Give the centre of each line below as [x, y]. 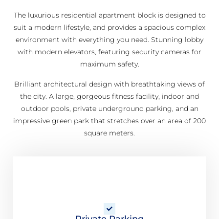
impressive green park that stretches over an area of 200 [109, 120]
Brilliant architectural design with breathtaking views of [109, 84]
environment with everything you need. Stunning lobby [109, 39]
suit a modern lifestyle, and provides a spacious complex [109, 27]
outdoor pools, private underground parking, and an [109, 108]
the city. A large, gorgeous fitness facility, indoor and [109, 96]
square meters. [109, 133]
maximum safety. [109, 64]
